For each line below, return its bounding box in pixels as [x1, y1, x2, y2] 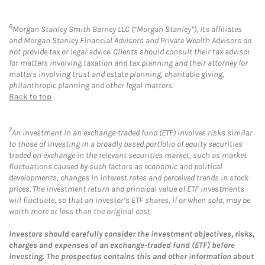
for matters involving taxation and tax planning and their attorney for [9, 58, 248, 69]
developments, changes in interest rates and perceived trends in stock [9, 173, 248, 183]
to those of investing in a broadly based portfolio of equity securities [9, 139, 243, 150]
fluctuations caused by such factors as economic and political [9, 161, 222, 172]
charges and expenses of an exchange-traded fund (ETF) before [9, 240, 235, 251]
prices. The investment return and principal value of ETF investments [9, 184, 244, 195]
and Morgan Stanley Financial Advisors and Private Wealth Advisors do [9, 35, 251, 46]
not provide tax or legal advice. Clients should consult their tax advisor [9, 47, 250, 57]
